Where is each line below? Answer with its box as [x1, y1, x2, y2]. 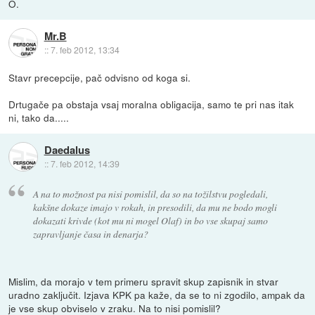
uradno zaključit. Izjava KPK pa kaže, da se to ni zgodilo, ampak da [8, 287, 306, 302]
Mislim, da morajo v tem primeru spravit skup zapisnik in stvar [8, 274, 279, 288]
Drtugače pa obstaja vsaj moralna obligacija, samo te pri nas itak [8, 97, 295, 112]
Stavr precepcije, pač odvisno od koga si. [8, 70, 191, 85]
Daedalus [44, 141, 90, 157]
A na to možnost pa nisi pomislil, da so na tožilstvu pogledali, [32, 187, 268, 201]
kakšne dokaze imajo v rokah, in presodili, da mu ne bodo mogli [32, 200, 277, 214]
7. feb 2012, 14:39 [50, 157, 120, 169]
